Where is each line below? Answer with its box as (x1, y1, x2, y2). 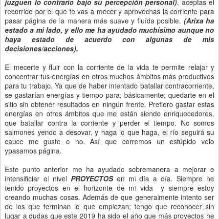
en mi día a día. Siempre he (112, 174, 215, 183)
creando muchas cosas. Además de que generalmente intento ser (5, 192, 214, 202)
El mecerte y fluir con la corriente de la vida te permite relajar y (5, 62, 214, 72)
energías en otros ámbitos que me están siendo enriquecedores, (5, 109, 214, 118)
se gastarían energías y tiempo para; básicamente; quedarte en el (5, 90, 214, 100)
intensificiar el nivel (5, 174, 71, 183)
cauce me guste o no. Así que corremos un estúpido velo (5, 136, 214, 146)
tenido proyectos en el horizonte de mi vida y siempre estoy (5, 183, 214, 193)
